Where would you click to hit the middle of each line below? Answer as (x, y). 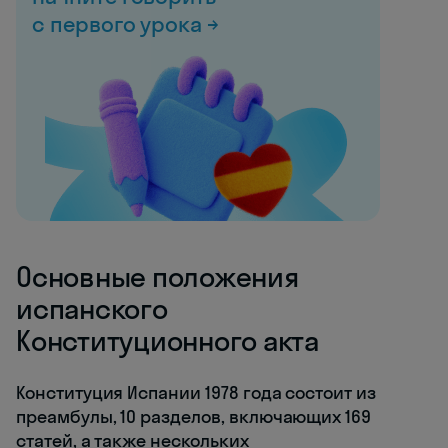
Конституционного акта (167, 341)
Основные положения (157, 277)
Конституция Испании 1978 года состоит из (196, 393)
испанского (92, 309)
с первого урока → (126, 24)
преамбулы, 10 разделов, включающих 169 (194, 417)
